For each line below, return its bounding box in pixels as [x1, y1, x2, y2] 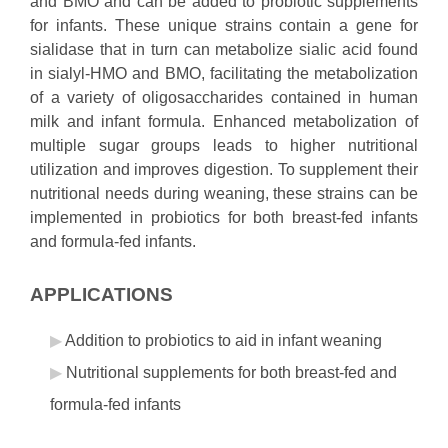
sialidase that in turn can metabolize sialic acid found [30, 41, 418, 58]
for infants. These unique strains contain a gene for [30, 17, 418, 34]
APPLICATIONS [30, 284, 173, 305]
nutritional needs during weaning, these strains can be [30, 185, 418, 202]
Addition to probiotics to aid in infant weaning [65, 332, 386, 349]
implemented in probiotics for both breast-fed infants [30, 209, 418, 226]
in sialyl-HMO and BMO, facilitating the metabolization [30, 65, 418, 82]
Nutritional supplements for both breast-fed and [66, 364, 397, 381]
